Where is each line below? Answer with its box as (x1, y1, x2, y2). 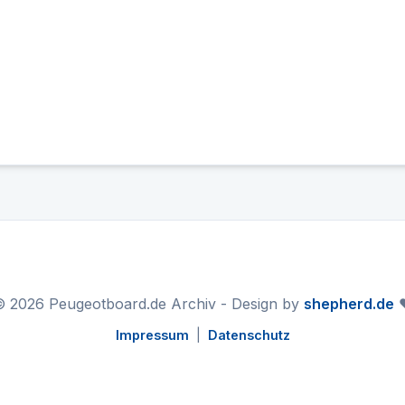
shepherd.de (304, 295, 394, 313)
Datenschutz (207, 327, 290, 343)
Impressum (115, 327, 189, 343)
